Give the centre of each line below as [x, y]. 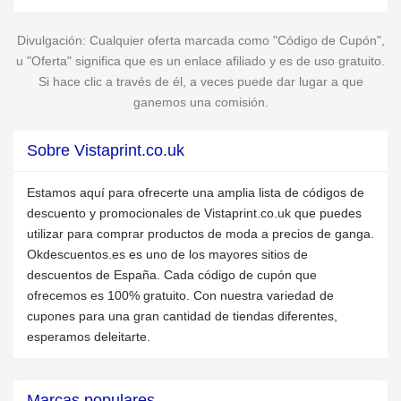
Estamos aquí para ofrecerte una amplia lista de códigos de [196, 192]
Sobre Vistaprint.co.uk [106, 150]
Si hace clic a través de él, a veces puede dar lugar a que [200, 81]
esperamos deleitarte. [89, 337]
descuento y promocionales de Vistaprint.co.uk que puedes [194, 213]
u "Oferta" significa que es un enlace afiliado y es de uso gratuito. [200, 61]
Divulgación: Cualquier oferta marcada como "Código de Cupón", [200, 40]
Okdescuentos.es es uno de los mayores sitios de [167, 254]
